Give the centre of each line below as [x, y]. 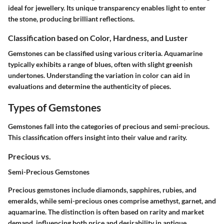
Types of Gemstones [54, 107]
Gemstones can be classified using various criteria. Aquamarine [105, 53]
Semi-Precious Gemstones [49, 172]
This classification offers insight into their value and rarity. [97, 137]
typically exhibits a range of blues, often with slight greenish [100, 64]
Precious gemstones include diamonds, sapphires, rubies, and [102, 190]
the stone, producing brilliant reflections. [71, 19]
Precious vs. [29, 156]
